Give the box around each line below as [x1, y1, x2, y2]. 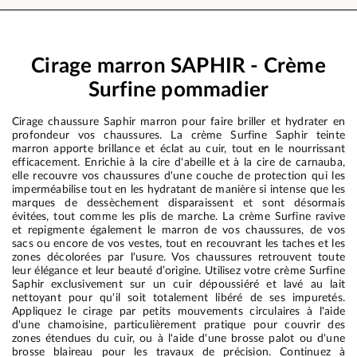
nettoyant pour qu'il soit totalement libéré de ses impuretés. [12, 291, 345, 304]
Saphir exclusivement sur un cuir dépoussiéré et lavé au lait [12, 277, 345, 290]
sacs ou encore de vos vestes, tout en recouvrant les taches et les [12, 237, 345, 249]
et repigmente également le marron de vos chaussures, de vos [12, 223, 345, 236]
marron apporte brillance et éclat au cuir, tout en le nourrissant [12, 142, 345, 155]
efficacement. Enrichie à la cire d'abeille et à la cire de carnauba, [12, 155, 345, 168]
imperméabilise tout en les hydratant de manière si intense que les [12, 182, 345, 195]
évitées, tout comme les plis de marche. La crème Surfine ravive [12, 210, 345, 222]
